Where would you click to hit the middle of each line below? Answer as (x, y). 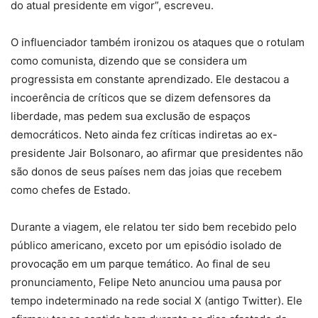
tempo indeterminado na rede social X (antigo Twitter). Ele (157, 301)
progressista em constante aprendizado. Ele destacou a (150, 79)
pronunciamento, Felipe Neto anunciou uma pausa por (146, 283)
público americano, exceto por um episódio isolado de (146, 246)
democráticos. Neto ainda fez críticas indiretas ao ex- (144, 135)
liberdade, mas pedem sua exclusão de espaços (131, 116)
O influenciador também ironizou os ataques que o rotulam (158, 43)
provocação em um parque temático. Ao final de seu (141, 264)
